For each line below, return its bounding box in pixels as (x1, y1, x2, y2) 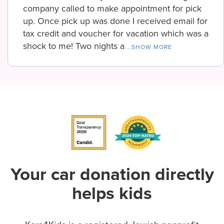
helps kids (72, 180, 152, 206)
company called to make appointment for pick (23, 2, 201, 15)
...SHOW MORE (125, 42, 172, 51)
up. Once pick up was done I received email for (23, 14, 207, 27)
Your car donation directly (10, 161, 214, 187)
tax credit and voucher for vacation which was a (23, 27, 208, 40)
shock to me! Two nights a (23, 39, 124, 52)
